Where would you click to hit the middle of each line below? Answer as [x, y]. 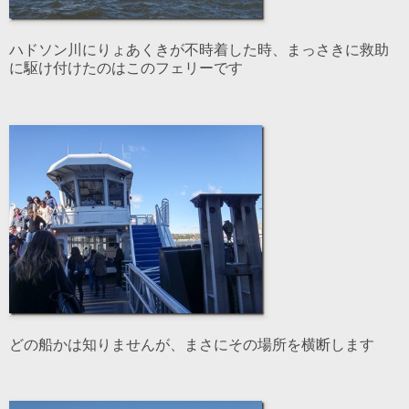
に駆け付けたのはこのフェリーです [126, 68]
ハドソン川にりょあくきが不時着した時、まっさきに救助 [199, 50]
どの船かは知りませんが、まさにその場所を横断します [192, 344]
